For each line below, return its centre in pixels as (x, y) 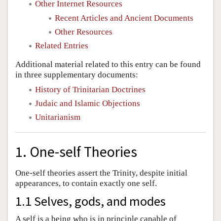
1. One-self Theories (76, 151)
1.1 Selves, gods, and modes (91, 201)
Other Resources (84, 32)
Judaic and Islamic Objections (88, 103)
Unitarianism (58, 117)
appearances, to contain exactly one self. (86, 183)
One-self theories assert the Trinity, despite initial (101, 173)
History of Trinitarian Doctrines (90, 89)
